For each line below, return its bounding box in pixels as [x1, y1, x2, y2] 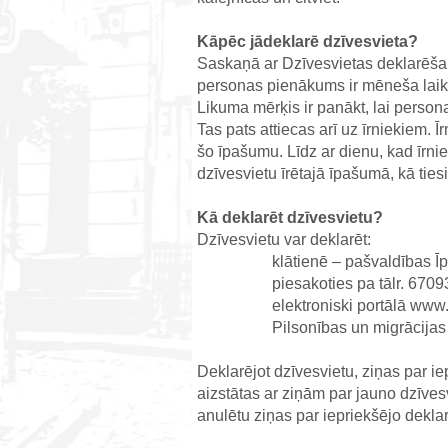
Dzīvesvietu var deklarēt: [197, 231, 371, 248]
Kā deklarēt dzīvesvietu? [197, 209, 383, 226]
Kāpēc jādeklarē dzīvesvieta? [197, 33, 418, 50]
